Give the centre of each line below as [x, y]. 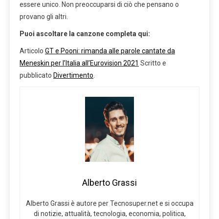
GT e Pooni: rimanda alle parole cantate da [110, 51]
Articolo [32, 51]
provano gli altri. [44, 16]
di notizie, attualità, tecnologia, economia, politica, [109, 213]
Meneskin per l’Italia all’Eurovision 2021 [79, 63]
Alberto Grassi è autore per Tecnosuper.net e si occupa [109, 203]
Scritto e [153, 63]
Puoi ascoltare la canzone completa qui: [85, 33]
